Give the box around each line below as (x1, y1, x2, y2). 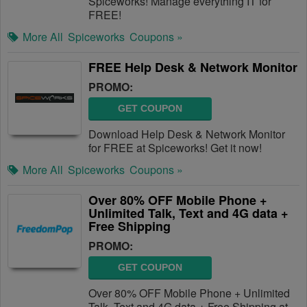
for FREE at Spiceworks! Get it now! (88, 140, 262, 156)
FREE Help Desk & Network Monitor (88, 58, 297, 76)
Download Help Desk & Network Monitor (88, 126, 285, 142)
